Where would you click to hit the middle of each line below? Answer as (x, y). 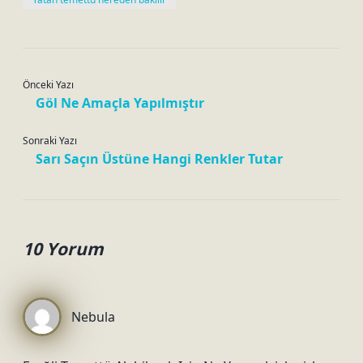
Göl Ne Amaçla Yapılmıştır (120, 103)
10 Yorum (63, 249)
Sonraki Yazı (50, 141)
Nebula (93, 317)
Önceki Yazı (48, 85)
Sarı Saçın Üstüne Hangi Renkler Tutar (159, 159)
